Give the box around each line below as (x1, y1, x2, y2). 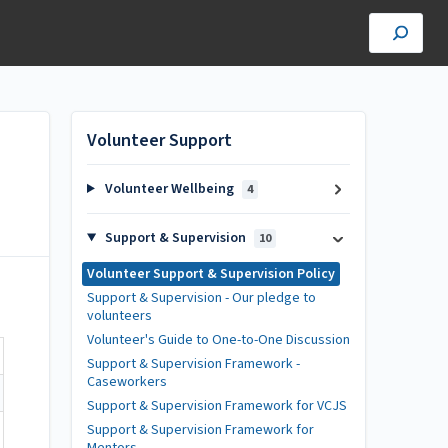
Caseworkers (87, 372, 167, 392)
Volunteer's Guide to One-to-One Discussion (87, 330, 350, 350)
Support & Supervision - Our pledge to (87, 288, 316, 308)
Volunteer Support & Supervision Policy (87, 264, 335, 284)
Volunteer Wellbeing (101, 179, 237, 199)
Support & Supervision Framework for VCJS (87, 396, 347, 416)
